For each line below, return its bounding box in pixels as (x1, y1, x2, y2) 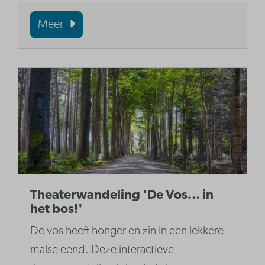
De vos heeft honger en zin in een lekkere (30, 225, 224, 238)
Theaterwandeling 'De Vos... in (30, 189, 214, 203)
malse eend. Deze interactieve (30, 244, 174, 257)
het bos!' (30, 203, 83, 217)
